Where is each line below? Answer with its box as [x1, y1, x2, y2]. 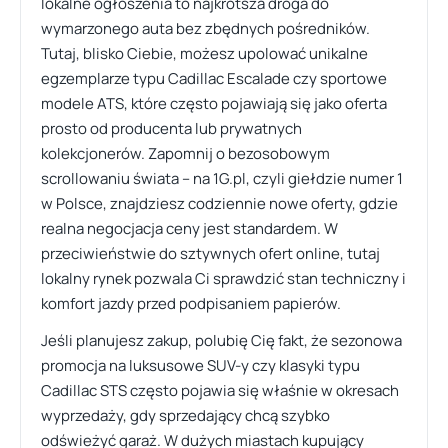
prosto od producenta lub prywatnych [41, 118, 302, 139]
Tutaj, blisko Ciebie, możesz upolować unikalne [41, 43, 368, 64]
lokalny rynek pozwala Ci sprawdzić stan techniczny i [41, 268, 406, 289]
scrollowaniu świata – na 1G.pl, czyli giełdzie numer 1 [41, 168, 403, 189]
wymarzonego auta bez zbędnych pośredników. [41, 18, 370, 39]
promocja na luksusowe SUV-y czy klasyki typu [41, 355, 360, 376]
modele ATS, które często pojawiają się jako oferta [41, 93, 387, 114]
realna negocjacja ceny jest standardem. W [41, 218, 338, 239]
